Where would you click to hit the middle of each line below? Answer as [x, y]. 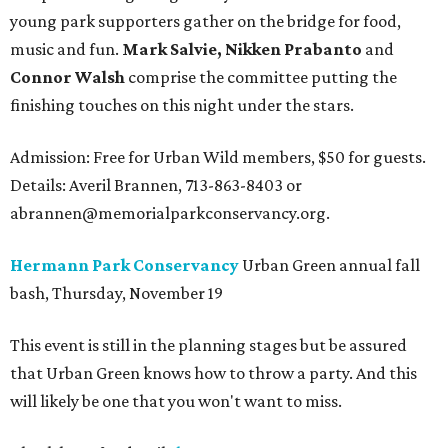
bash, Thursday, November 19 [116, 293]
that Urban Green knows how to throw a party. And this [213, 373]
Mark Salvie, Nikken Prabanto [243, 49]
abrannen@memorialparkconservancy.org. [170, 213]
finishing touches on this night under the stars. [182, 105]
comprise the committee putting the [261, 77]
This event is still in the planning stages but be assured [208, 345]
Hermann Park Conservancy [124, 265]
